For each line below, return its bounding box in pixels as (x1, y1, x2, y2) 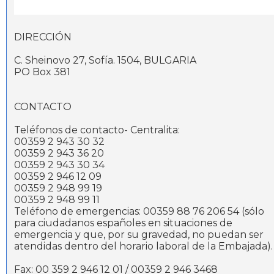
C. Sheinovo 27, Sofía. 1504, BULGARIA (14, 54, 196, 67)
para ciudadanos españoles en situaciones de (14, 217, 232, 229)
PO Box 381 (14, 66, 70, 78)
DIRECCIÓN (14, 31, 72, 43)
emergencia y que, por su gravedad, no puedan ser (14, 229, 264, 241)
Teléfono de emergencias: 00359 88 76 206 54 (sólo (14, 206, 264, 218)
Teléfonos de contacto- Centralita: (14, 124, 180, 136)
